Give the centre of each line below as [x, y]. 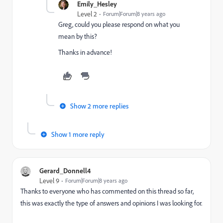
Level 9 [49, 181]
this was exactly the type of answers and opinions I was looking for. [111, 203]
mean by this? [78, 36]
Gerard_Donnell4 [65, 170]
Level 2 [87, 14]
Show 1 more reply [78, 134]
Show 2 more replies [99, 106]
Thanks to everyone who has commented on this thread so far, [107, 191]
